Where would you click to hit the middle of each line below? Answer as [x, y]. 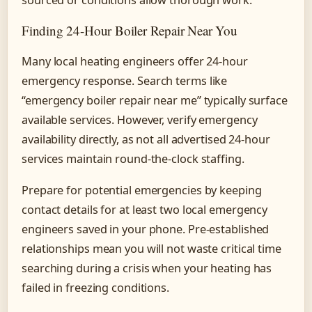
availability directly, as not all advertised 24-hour [146, 139]
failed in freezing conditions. [95, 288]
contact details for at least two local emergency [145, 210]
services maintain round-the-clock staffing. [133, 158]
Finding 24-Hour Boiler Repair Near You [130, 30]
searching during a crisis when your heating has [147, 268]
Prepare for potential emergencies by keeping [142, 190]
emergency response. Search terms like [125, 80]
